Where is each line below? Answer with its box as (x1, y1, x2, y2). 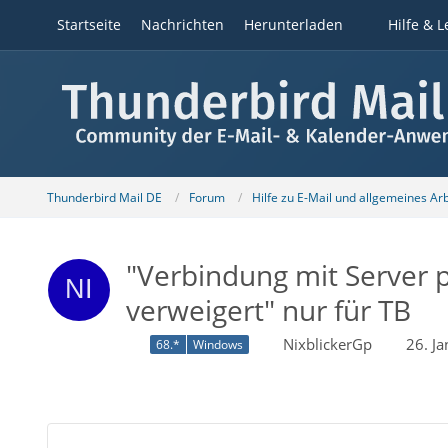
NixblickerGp (282, 334, 372, 354)
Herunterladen (243, 15, 343, 34)
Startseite (56, 15, 121, 34)
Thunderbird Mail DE (46, 188, 162, 206)
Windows (192, 336, 243, 354)
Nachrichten (140, 15, 224, 34)
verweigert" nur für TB (125, 291, 411, 329)
